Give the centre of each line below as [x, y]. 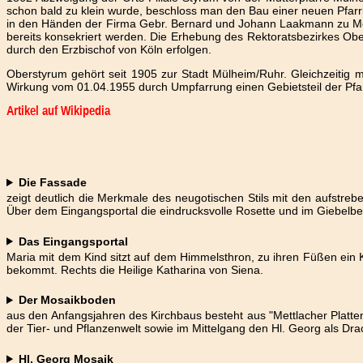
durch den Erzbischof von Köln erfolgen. [109, 49]
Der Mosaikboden [68, 300]
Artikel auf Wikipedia [58, 112]
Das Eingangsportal [74, 241]
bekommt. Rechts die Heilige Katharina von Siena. [135, 269]
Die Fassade [53, 183]
